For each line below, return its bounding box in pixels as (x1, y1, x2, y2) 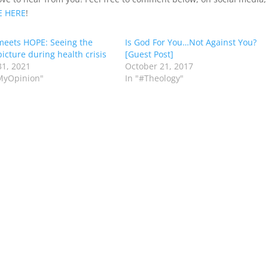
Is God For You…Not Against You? (124, 36, 257, 48)
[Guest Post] (124, 48, 173, 60)
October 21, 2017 (124, 60, 193, 72)
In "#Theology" (124, 72, 184, 84)
